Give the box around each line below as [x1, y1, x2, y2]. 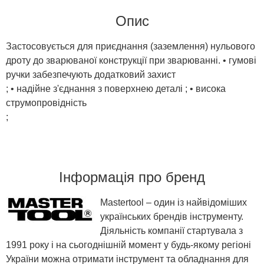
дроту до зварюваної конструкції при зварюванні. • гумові [6, 55, 256, 65]
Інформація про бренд [59, 169, 205, 185]
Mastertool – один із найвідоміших [100, 197, 247, 207]
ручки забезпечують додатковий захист [6, 69, 176, 80]
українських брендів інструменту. [100, 211, 243, 222]
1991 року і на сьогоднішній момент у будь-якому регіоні [6, 239, 251, 250]
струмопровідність [6, 97, 87, 108]
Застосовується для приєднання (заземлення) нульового [6, 41, 255, 51]
